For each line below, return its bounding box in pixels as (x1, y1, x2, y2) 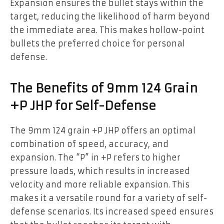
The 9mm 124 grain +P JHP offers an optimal (10, 125, 195, 136)
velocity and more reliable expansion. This (10, 179, 189, 190)
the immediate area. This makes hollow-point (10, 24, 204, 35)
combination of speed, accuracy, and (10, 139, 168, 149)
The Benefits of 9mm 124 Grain (10, 81, 197, 96)
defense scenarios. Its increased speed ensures (10, 206, 213, 217)
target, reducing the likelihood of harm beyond (10, 11, 210, 21)
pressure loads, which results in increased (10, 166, 190, 176)
